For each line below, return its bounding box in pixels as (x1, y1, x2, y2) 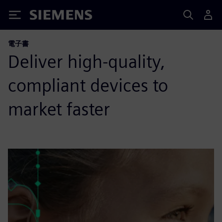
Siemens (30, 11, 62, 22)
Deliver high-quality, (8, 51, 165, 72)
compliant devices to (8, 74, 168, 96)
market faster (8, 98, 110, 120)
